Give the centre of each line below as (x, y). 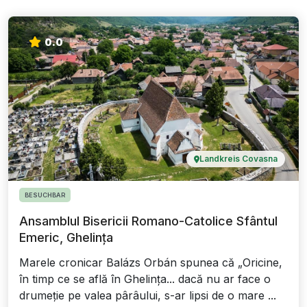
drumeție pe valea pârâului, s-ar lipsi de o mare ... (148, 296)
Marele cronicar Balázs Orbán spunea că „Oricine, (151, 263)
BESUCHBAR (45, 195)
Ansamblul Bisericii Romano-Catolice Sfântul (148, 221)
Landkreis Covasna (238, 159)
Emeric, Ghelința (66, 238)
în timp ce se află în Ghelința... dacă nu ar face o (145, 279)
